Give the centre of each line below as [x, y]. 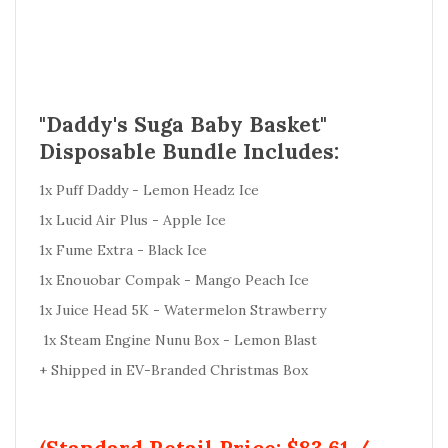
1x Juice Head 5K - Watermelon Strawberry [182, 310]
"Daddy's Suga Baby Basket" [183, 124]
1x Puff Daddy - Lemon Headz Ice [149, 190]
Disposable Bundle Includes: [189, 151]
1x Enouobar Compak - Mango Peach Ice [174, 280]
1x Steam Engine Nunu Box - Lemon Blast [180, 340]
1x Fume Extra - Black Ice [123, 250]
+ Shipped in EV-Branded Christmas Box [173, 370]
